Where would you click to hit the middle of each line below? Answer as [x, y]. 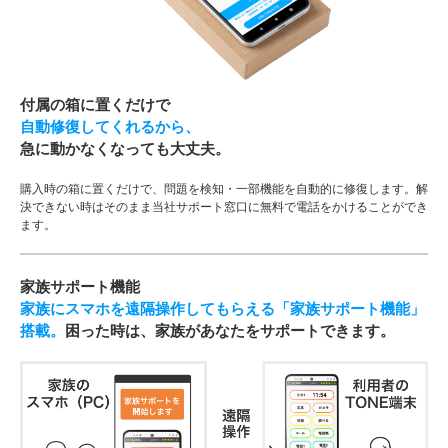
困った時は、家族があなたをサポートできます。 [230, 330]
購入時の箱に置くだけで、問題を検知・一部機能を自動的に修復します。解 [224, 188]
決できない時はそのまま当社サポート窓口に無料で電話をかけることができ [224, 206]
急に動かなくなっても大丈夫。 [125, 148]
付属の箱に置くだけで [95, 104]
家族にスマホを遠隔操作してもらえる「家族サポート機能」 [222, 308]
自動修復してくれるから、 [110, 126]
